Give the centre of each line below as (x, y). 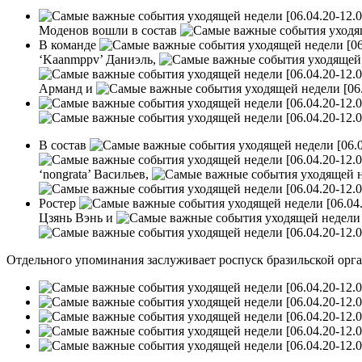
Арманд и (67, 88)
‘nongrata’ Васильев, (95, 174)
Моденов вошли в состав (109, 30)
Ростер (59, 203)
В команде (69, 44)
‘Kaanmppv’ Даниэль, (99, 59)
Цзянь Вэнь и (78, 217)
